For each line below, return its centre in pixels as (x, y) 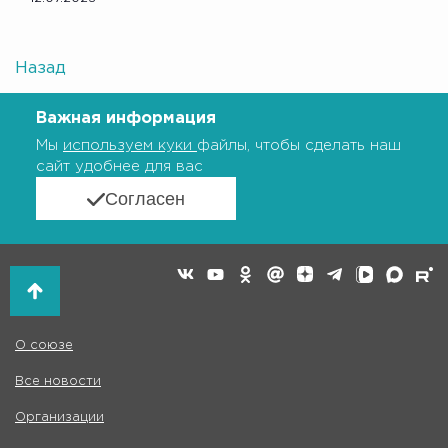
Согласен (145, 199)
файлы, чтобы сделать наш (299, 146)
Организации (59, 417)
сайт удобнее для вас (119, 167)
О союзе (44, 345)
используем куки (130, 146)
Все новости (58, 381)
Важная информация (126, 118)
